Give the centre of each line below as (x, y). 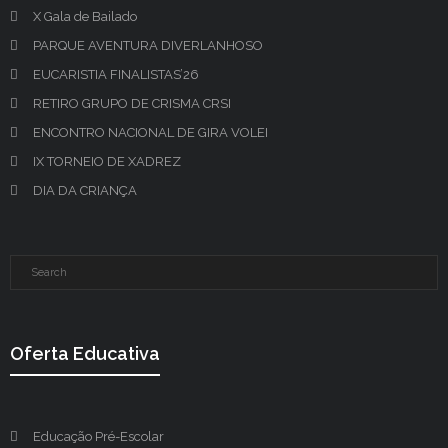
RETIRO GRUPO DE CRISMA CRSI (132, 103)
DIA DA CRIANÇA (85, 190)
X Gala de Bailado (85, 16)
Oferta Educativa (85, 353)
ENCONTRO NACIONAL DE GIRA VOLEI (150, 132)
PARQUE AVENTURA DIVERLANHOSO (148, 45)
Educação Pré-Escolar (98, 436)
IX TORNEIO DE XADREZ (107, 161)
